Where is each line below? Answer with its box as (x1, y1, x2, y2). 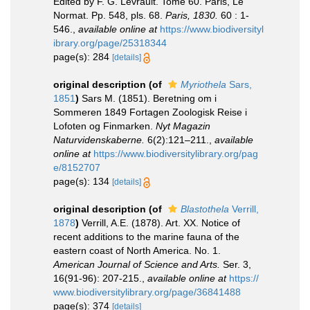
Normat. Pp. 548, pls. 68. (53, 10, 165, 21)
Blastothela (181, 203, 229, 215)
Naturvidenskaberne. (53, 134, 145, 145)
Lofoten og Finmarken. (53, 120, 156, 131)
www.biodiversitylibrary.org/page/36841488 (53, 286, 241, 298)
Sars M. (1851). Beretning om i (82, 93, 217, 104)
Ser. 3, (220, 259, 251, 270)
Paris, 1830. (165, 10, 218, 21)
